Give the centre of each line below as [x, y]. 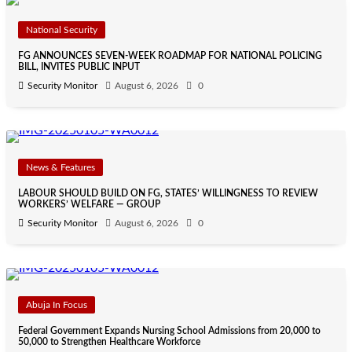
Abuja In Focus [57, 305]
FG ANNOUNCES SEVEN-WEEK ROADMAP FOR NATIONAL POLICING [170, 56]
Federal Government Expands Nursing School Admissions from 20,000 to [169, 331]
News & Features [60, 168]
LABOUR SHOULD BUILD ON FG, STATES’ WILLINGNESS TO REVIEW [168, 194]
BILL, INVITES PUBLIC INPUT [79, 67]
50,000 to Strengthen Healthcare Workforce [109, 342]
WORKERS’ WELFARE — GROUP [89, 205]
